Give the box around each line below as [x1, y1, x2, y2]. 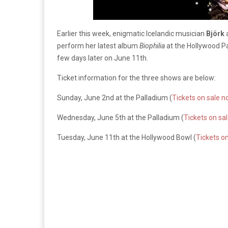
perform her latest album [57, 42, 139, 50]
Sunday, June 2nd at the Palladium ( [57, 94, 172, 102]
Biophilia [139, 42, 166, 50]
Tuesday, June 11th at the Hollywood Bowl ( [57, 133, 196, 141]
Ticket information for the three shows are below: [57, 74, 216, 82]
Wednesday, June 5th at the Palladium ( [57, 113, 184, 122]
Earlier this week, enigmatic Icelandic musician [57, 30, 206, 38]
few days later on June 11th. [57, 54, 148, 62]
